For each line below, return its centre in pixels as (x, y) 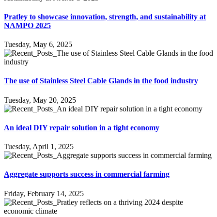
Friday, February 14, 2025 (44, 193)
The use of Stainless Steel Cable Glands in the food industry (101, 81)
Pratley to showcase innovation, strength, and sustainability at (105, 16)
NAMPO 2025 (27, 25)
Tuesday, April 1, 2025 (39, 147)
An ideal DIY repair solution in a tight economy (82, 127)
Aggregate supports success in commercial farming (87, 174)
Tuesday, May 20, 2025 (40, 100)
